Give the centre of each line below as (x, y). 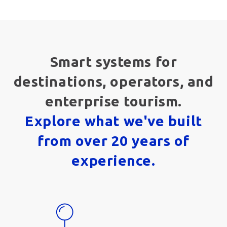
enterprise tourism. (113, 101)
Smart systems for (113, 61)
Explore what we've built (113, 121)
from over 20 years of (113, 140)
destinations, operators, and (113, 81)
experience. (113, 160)
